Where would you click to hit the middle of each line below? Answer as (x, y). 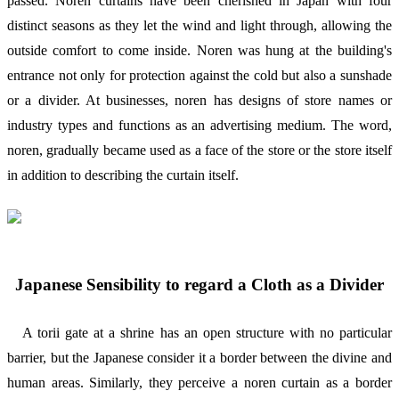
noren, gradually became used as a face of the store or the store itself (199, 150)
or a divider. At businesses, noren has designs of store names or (199, 100)
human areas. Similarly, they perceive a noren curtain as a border (199, 383)
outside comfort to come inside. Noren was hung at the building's (199, 50)
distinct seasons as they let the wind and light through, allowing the (199, 25)
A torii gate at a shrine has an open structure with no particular (199, 333)
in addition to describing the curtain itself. (123, 175)
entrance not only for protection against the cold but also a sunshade (199, 75)
